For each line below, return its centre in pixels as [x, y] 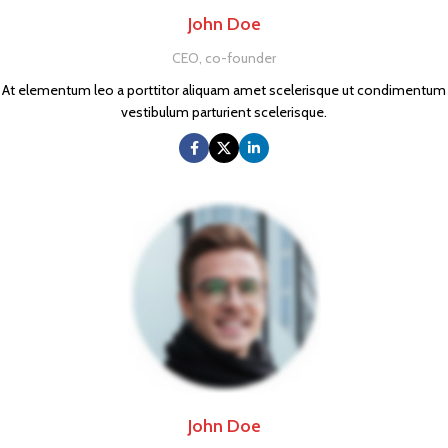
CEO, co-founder [224, 58]
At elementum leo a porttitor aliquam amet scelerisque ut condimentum [224, 90]
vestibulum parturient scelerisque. [224, 112]
